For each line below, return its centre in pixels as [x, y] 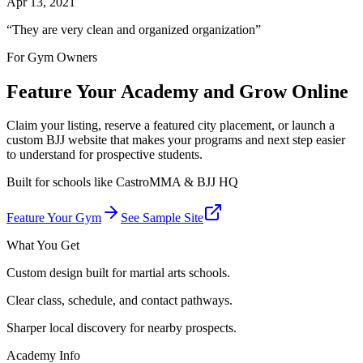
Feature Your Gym [54, 218]
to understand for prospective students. [105, 155]
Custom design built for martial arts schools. [118, 273]
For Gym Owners [52, 57]
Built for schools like [61, 182]
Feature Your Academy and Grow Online [177, 91]
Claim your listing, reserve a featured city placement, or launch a [171, 126]
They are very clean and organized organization [134, 29]
